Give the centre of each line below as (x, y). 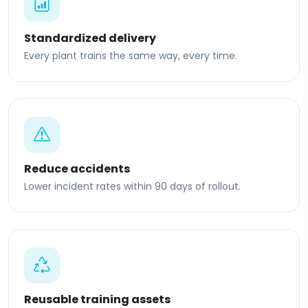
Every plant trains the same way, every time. (131, 55)
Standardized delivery (90, 38)
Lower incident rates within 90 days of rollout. (132, 186)
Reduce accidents (77, 168)
